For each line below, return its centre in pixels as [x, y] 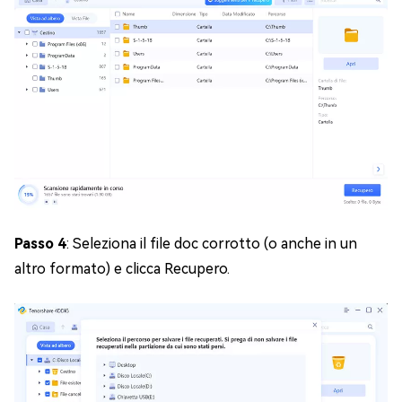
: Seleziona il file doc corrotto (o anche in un [212, 244]
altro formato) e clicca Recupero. [122, 269]
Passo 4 [40, 244]
